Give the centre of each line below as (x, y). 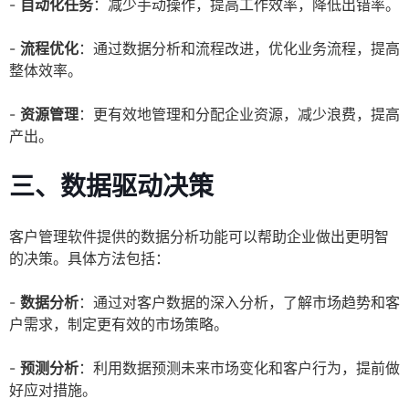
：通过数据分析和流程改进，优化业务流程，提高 (239, 49)
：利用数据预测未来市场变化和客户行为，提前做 (239, 368)
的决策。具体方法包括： (89, 259)
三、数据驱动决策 (111, 187)
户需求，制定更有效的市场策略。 (119, 325)
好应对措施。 (53, 390)
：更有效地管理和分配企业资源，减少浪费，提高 (239, 115)
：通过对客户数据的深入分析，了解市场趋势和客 (239, 303)
